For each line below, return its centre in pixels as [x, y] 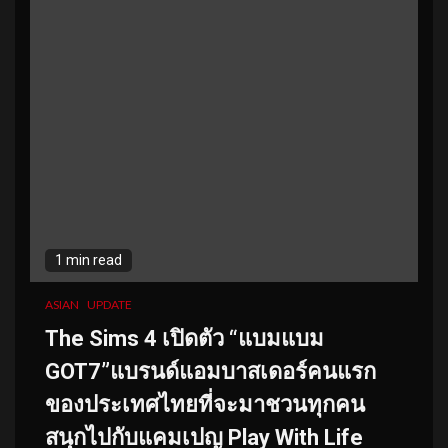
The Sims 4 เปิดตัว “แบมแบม [184, 338]
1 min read [88, 259]
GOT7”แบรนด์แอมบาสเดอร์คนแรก [210, 371]
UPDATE [109, 304]
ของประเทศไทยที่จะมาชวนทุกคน [205, 404]
